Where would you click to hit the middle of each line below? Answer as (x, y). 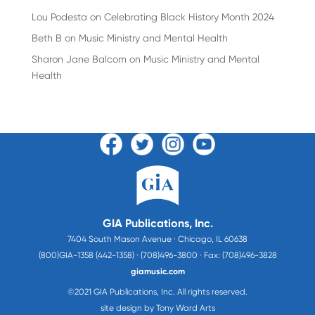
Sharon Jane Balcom (79, 59)
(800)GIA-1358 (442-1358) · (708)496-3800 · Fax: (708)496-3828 (157, 255)
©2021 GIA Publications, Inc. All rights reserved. (157, 291)
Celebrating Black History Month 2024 (189, 17)
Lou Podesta (59, 17)
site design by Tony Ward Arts (157, 308)
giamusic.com (157, 271)
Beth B (46, 38)
